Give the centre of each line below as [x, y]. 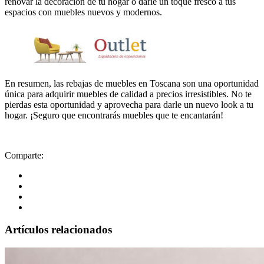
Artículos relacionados [58, 230]
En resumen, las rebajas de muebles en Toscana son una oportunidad [132, 83]
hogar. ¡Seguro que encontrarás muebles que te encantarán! [114, 115]
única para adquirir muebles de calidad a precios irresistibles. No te [128, 94]
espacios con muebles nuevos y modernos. [83, 12]
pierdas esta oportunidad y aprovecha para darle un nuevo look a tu [129, 104]
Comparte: [24, 155]
